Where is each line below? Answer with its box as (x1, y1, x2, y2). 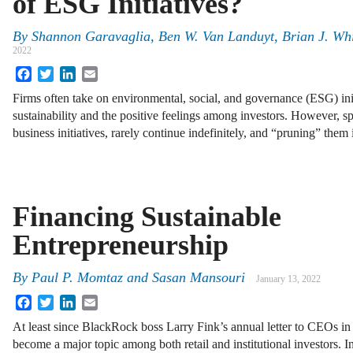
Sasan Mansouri (152, 269, 245, 286)
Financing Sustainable (13, 200, 281, 232)
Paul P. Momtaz (32, 269, 123, 286)
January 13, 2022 (256, 273, 321, 285)
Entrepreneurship (13, 229, 229, 261)
